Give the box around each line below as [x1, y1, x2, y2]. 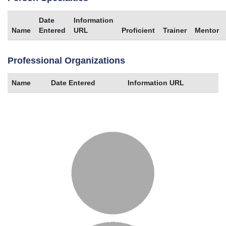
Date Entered [51, 78, 95, 87]
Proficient [122, 26, 155, 34]
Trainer [163, 26, 187, 34]
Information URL [128, 78, 184, 87]
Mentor [195, 26, 219, 34]
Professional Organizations [8, 55, 125, 66]
